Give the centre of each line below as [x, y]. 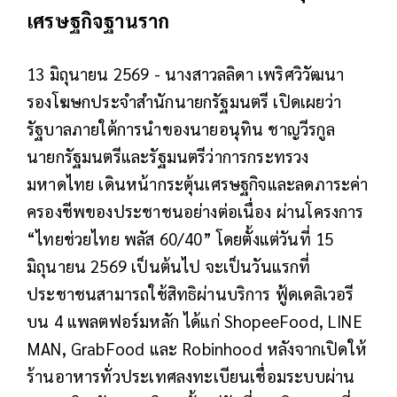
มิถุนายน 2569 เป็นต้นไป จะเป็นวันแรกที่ [169, 265]
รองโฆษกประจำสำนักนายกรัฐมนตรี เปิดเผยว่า [184, 101]
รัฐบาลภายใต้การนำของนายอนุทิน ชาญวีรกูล [181, 128]
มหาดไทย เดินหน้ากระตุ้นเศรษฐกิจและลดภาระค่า [198, 183]
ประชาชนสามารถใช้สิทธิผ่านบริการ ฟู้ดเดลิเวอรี [191, 293]
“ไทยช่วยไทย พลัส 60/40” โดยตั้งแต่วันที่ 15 [180, 238]
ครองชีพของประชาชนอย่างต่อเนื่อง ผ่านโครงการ [195, 210]
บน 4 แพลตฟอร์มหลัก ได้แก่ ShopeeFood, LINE [195, 320]
